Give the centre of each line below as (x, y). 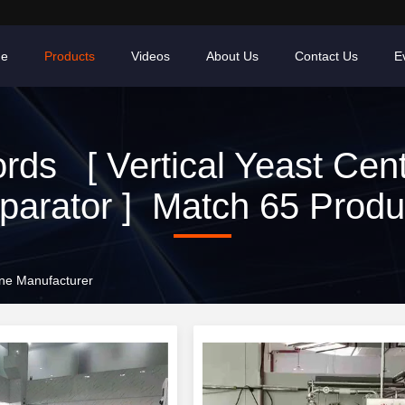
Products (70, 56)
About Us (232, 56)
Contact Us (326, 56)
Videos (151, 56)
